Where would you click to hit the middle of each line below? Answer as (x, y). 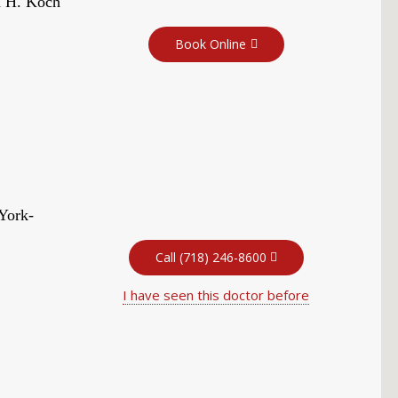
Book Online (210, 44)
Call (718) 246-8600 (211, 257)
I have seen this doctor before (216, 295)
